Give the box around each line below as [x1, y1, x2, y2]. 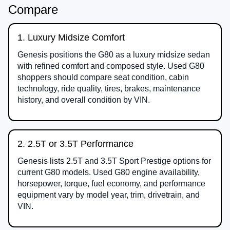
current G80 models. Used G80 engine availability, [17, 167, 200, 177]
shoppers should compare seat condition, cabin [17, 72, 189, 82]
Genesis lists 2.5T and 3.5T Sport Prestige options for [17, 156, 211, 165]
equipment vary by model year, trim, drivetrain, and [17, 190, 200, 199]
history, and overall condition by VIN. [17, 95, 150, 104]
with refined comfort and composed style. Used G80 [17, 61, 204, 70]
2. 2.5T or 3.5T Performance [17, 138, 133, 149]
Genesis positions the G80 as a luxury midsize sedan [17, 50, 210, 59]
